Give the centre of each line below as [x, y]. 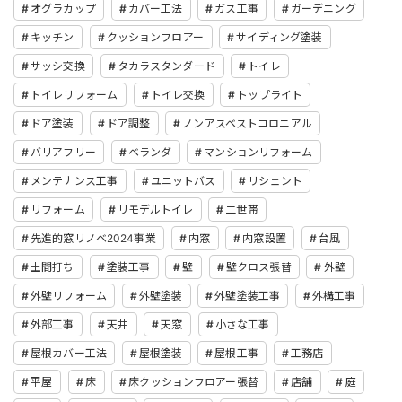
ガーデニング [323, 9]
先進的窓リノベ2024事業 [93, 239]
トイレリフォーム [74, 95]
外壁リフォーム [69, 296]
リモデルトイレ [155, 210]
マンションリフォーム [258, 153]
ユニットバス [183, 181]
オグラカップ [63, 9]
